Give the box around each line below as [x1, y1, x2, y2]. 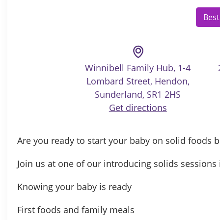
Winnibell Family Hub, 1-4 [85, 61, 191, 74]
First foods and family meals [17, 203, 135, 216]
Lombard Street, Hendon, [86, 75, 190, 87]
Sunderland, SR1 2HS [95, 88, 181, 100]
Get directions [109, 101, 167, 113]
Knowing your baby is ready [17, 180, 132, 192]
